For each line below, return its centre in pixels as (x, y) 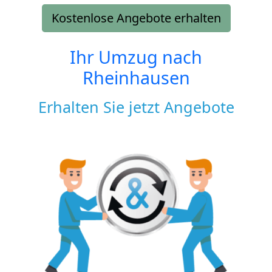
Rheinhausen (136, 77)
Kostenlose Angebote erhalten (136, 18)
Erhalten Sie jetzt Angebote (136, 107)
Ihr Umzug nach (136, 56)
